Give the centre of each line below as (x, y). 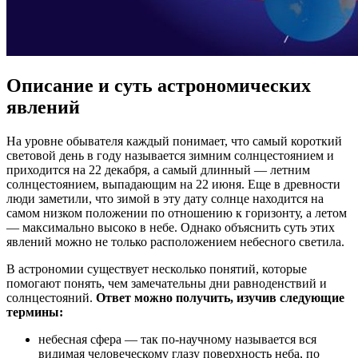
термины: (35, 312)
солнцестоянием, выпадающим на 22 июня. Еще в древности (173, 184)
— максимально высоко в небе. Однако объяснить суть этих (171, 227)
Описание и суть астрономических (159, 85)
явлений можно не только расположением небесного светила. (175, 241)
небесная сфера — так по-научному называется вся (177, 339)
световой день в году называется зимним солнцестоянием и (170, 155)
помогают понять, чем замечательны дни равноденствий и (167, 283)
